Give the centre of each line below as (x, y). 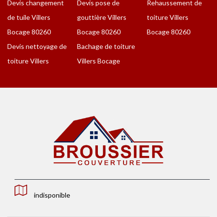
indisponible (52, 195)
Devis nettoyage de (37, 46)
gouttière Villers (102, 17)
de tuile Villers (29, 17)
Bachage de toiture (106, 46)
